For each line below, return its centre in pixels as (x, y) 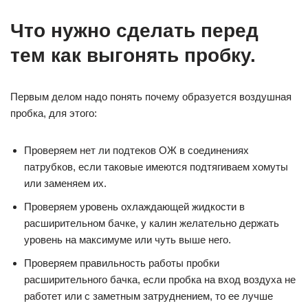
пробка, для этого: (54, 113)
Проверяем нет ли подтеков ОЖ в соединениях (136, 151)
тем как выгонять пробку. (133, 56)
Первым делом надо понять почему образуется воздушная (151, 97)
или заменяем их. (65, 184)
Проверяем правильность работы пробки (122, 263)
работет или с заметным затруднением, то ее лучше (148, 296)
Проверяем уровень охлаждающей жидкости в (134, 207)
